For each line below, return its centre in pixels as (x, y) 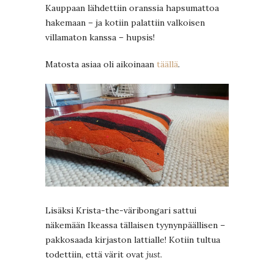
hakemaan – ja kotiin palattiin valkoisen (125, 22)
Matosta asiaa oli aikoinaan (101, 64)
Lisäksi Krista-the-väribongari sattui (121, 211)
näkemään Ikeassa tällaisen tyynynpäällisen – (135, 225)
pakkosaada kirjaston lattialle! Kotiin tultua (133, 240)
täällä (167, 64)
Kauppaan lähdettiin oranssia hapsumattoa (132, 8)
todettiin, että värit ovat (96, 255)
